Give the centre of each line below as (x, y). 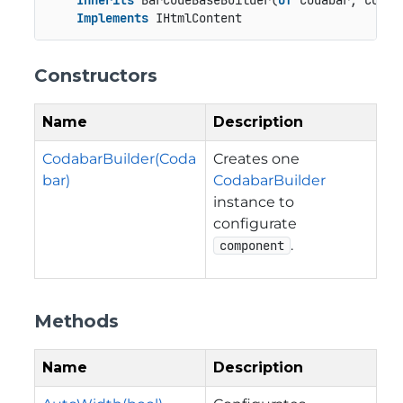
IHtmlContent (195, 18)
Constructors (96, 75)
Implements (112, 18)
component (252, 245)
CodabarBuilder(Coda (119, 158)
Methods (76, 321)
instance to (254, 201)
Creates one (256, 158)
